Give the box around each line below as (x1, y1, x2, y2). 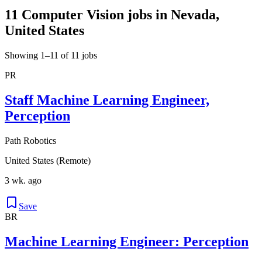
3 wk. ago (5, 175, 42, 185)
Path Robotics (5, 135, 56, 146)
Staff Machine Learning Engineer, (5, 92, 209, 108)
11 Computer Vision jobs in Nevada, (5, 6, 219, 22)
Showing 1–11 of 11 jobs (5, 50, 97, 60)
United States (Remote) (5, 155, 91, 166)
